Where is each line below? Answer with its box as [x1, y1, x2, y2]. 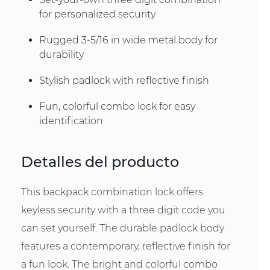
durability [39, 48, 84, 60]
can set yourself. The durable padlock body [21, 222, 224, 234]
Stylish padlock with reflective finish [39, 75, 209, 87]
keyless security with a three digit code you [21, 204, 225, 216]
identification [39, 115, 103, 127]
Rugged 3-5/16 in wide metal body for [39, 34, 218, 46]
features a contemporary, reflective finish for [21, 240, 230, 252]
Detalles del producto [21, 152, 179, 171]
